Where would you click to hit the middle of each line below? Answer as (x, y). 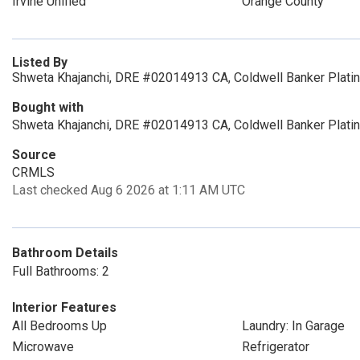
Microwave (43, 347)
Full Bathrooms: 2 (61, 271)
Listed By (40, 62)
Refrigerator (275, 347)
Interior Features (64, 307)
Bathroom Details (65, 253)
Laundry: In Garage (293, 326)
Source (34, 155)
